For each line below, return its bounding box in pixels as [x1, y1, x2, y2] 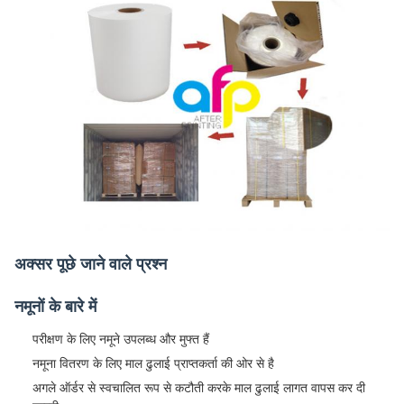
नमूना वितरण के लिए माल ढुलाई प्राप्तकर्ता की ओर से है [32, 355, 274, 371]
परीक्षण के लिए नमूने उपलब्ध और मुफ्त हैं [32, 331, 209, 346]
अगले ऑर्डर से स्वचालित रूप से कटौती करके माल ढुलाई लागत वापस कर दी [32, 380, 365, 395]
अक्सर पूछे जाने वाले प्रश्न [14, 254, 167, 273]
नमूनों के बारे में [14, 297, 96, 316]
